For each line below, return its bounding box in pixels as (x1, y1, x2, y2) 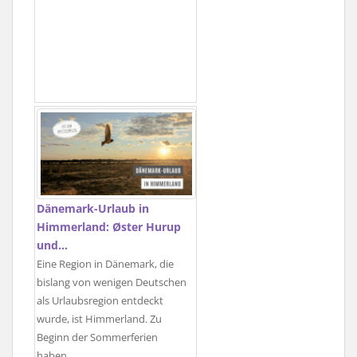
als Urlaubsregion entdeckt (37, 293, 163, 308)
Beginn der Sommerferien (37, 330, 158, 344)
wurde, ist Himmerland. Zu (37, 312, 162, 326)
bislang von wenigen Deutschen (37, 275, 186, 289)
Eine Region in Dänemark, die (37, 257, 174, 271)
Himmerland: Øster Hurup (37, 218, 181, 234)
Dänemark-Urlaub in (37, 200, 149, 216)
